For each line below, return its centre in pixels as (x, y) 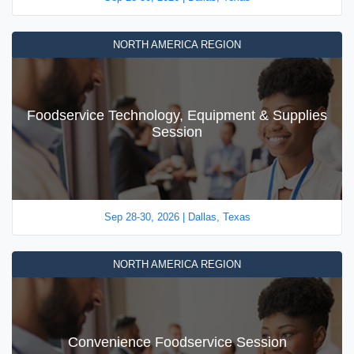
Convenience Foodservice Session (177, 342)
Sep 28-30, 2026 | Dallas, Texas (177, 217)
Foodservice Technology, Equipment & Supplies (177, 116)
